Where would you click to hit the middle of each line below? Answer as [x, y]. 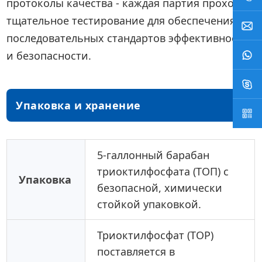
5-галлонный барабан [154, 155]
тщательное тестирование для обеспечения [121, 21]
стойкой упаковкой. [149, 204]
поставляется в [136, 252]
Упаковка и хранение [78, 106]
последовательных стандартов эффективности [128, 38]
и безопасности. [49, 56]
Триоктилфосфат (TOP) [156, 235]
